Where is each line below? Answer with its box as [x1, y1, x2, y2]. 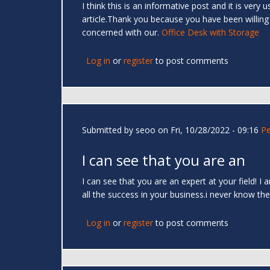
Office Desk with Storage [162, 27, 259, 39]
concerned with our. [82, 27, 162, 39]
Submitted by [82, 124, 136, 136]
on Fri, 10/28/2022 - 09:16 [155, 124, 259, 136]
